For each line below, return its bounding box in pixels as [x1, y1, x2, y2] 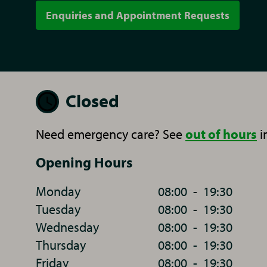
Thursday [36, 237, 86, 253]
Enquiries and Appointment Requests [46, 8, 229, 22]
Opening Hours [36, 153, 132, 171]
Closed [66, 89, 119, 112]
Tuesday [36, 201, 80, 218]
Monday [36, 183, 80, 200]
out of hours [185, 126, 257, 142]
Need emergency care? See [36, 126, 185, 142]
